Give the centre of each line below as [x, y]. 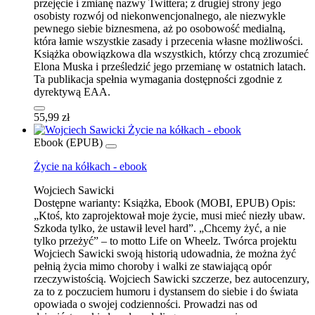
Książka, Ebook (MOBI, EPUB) [196, 202]
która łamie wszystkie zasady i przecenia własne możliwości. [168, 41]
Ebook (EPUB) [68, 142]
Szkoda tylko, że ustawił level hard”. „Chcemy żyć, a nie [160, 228]
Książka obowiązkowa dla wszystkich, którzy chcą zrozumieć [171, 53]
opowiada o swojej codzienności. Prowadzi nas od [146, 304]
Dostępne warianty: [77, 202]
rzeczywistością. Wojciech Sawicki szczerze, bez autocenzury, [172, 278]
